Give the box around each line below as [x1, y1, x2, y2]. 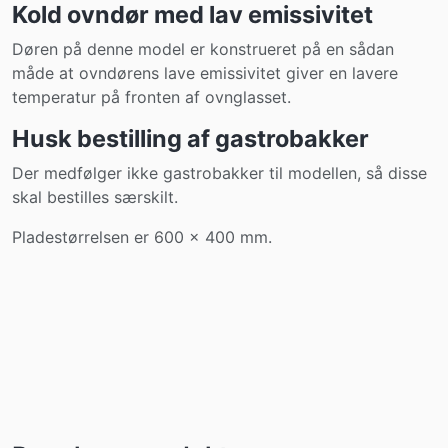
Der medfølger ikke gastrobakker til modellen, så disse [12, 163, 427, 183]
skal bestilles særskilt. [12, 187, 178, 207]
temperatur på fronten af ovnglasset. [12, 87, 291, 107]
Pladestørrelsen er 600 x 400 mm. [12, 227, 272, 247]
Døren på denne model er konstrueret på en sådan [12, 39, 394, 59]
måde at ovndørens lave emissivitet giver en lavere [12, 63, 398, 83]
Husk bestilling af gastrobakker [12, 124, 369, 153]
